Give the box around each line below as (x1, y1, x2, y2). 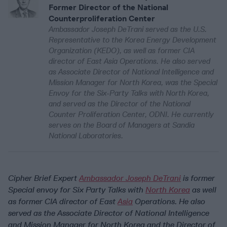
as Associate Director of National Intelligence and (49, 67, 214, 77)
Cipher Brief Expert (8, 173, 79, 183)
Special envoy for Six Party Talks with (8, 185, 145, 195)
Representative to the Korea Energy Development (49, 35, 216, 45)
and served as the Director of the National (49, 99, 191, 109)
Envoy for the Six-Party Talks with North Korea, (49, 89, 209, 98)
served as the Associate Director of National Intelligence (8, 208, 209, 218)
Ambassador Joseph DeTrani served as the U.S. (49, 25, 207, 34)
